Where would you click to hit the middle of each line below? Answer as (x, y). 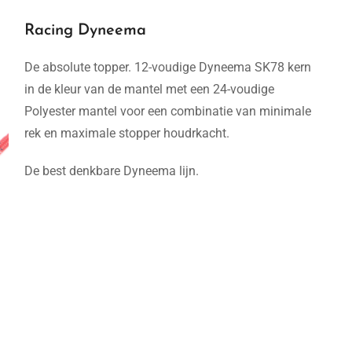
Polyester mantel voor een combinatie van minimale (168, 111)
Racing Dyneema (85, 31)
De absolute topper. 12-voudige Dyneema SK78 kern (168, 67)
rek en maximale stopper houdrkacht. (127, 133)
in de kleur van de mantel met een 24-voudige (149, 89)
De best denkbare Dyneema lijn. (112, 171)
